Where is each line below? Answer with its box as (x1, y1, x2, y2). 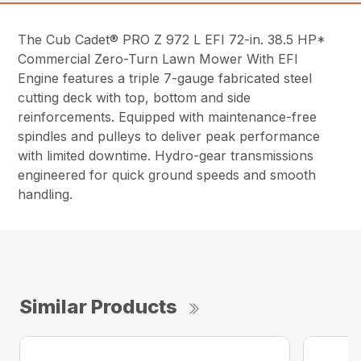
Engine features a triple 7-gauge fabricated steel (18, 69, 313, 86)
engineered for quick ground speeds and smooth (18, 166, 317, 183)
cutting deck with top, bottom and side (18, 89, 251, 106)
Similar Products (19, 294, 177, 318)
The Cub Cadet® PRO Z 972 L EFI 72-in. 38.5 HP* (18, 31, 326, 48)
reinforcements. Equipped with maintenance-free (18, 108, 317, 125)
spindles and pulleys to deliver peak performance (18, 127, 321, 144)
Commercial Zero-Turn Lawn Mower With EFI (18, 50, 299, 67)
